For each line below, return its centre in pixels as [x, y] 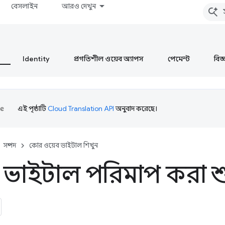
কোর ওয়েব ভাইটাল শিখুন [64, 145]
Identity [36, 59]
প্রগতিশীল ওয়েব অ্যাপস [109, 59]
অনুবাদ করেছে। [136, 108]
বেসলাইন [25, 6]
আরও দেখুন [79, 6]
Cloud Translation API [81, 108]
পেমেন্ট [179, 59]
